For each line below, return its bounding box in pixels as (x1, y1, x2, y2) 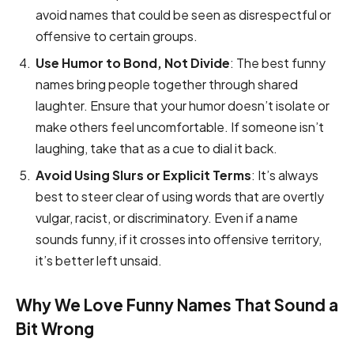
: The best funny (230, 55, 326, 72)
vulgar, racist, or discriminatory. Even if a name (36, 209, 298, 227)
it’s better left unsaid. (36, 252, 162, 269)
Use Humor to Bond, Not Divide (36, 55, 230, 72)
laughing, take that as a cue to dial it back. (36, 140, 277, 157)
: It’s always (251, 167, 318, 184)
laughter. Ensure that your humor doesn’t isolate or (36, 97, 330, 115)
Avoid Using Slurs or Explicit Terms (36, 167, 251, 184)
